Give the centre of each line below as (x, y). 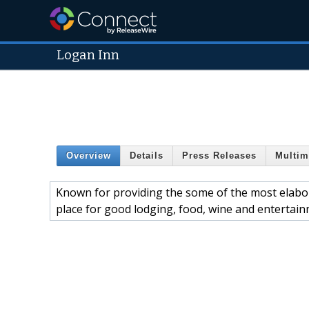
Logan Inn (88, 55)
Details (147, 156)
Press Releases (219, 156)
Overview (89, 156)
